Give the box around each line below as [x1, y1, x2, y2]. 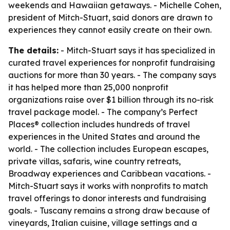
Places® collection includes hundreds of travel [8, 119, 190, 129]
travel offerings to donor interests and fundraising [8, 193, 206, 203]
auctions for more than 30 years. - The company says [8, 70, 216, 80]
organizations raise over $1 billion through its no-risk [8, 94, 214, 105]
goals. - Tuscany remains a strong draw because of [8, 205, 210, 216]
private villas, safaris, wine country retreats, [8, 156, 181, 166]
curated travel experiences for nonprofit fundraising [8, 57, 215, 68]
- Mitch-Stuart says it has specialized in [59, 45, 215, 55]
